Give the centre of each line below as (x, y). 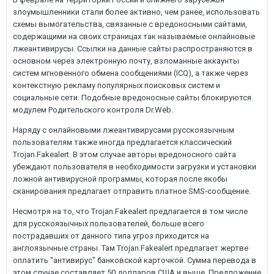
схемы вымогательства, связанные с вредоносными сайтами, (130, 24)
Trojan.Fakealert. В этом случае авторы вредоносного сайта (124, 154)
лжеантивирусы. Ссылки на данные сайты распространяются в (133, 49)
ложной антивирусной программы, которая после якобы (120, 179)
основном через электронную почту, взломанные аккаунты (126, 61)
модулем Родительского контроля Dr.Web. (93, 110)
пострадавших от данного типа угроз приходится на (111, 236)
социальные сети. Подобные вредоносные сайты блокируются (132, 98)
